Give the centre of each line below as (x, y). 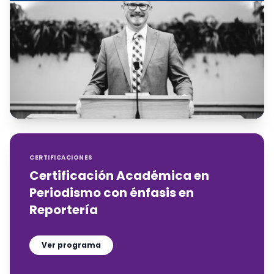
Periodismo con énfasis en (112, 193)
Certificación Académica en (119, 176)
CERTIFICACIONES (61, 157)
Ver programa (71, 245)
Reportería (64, 210)
